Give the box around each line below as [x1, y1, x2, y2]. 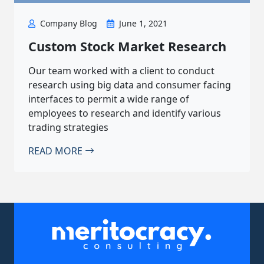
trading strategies [28, 121, 108, 134]
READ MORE [28, 144, 85, 158]
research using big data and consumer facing [28, 78, 231, 92]
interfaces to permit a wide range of [28, 93, 189, 106]
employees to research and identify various [28, 107, 221, 120]
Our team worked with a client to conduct [28, 64, 214, 78]
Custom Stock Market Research [28, 38, 226, 55]
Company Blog [40, 18, 98, 29]
